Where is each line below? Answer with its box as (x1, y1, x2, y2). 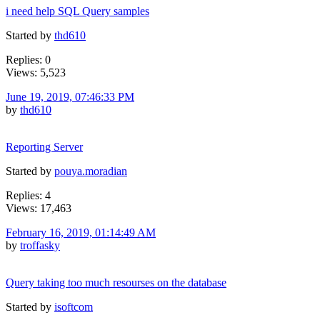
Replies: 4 (6, 189, 51, 201)
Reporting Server (6, 140, 83, 153)
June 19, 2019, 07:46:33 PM (6, 90, 134, 103)
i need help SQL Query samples (6, 4, 149, 17)
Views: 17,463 (6, 201, 71, 214)
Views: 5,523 (6, 66, 66, 79)
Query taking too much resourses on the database (6, 276, 226, 289)
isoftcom (54, 300, 93, 313)
